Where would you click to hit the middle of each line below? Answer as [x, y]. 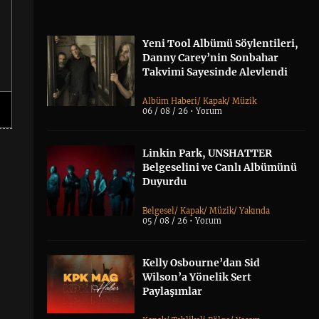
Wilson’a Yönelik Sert [197, 277]
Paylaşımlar [173, 292]
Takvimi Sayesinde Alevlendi [215, 72]
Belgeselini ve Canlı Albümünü [220, 168]
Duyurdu [165, 182]
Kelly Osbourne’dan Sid [202, 263]
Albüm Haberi [170, 101]
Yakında [255, 211]
